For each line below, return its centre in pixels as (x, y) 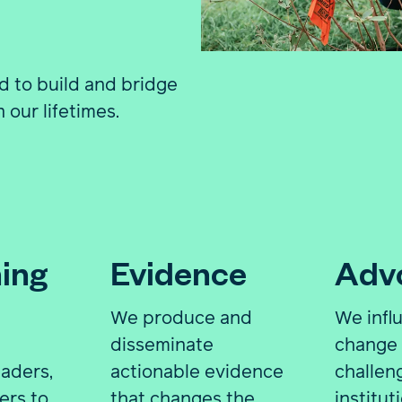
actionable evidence (197, 371)
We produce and (182, 317)
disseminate (162, 344)
